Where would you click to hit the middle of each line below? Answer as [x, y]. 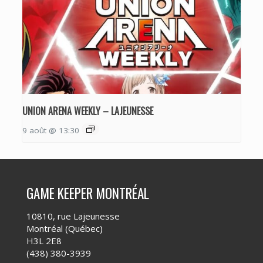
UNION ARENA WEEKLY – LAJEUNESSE [87, 111]
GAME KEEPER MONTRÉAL [88, 193]
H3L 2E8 [44, 240]
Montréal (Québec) [65, 228]
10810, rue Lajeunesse [73, 216]
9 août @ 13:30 [50, 130]
